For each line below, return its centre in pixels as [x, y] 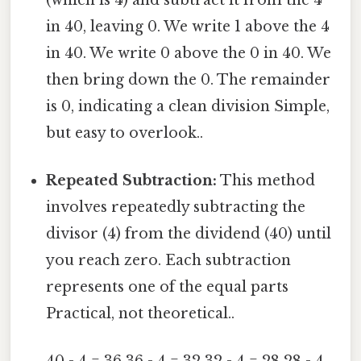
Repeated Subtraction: [132, 180]
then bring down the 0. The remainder [189, 79]
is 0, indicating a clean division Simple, [188, 106]
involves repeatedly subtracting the [176, 207]
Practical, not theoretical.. [141, 313]
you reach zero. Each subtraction [169, 260]
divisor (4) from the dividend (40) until [189, 233]
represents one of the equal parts [168, 286]
